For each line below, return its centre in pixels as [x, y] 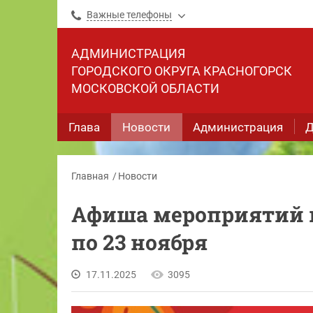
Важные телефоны [129, 15]
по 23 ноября [139, 242]
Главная [90, 176]
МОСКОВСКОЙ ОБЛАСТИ [145, 88]
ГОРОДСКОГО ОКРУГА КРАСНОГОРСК [182, 71]
